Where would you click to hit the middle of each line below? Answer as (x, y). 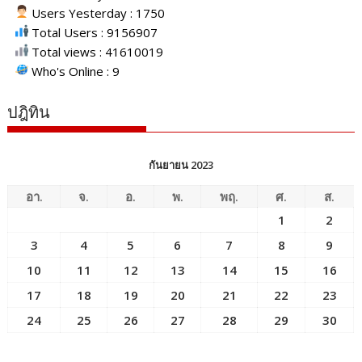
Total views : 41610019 (96, 51)
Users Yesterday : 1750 (97, 13)
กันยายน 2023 (181, 164)
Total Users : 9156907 (93, 32)
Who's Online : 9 (74, 71)
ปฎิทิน (29, 112)
